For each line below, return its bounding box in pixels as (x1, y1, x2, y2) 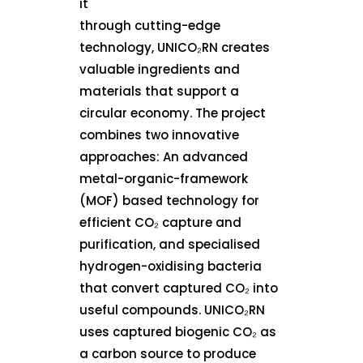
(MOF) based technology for (79, 192, 260, 210)
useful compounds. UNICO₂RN (79, 301, 266, 319)
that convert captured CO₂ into (79, 280, 279, 297)
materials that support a (79, 83, 240, 100)
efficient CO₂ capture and (79, 214, 242, 232)
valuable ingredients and (79, 61, 241, 79)
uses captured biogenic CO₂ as (79, 323, 277, 341)
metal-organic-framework (79, 170, 249, 188)
